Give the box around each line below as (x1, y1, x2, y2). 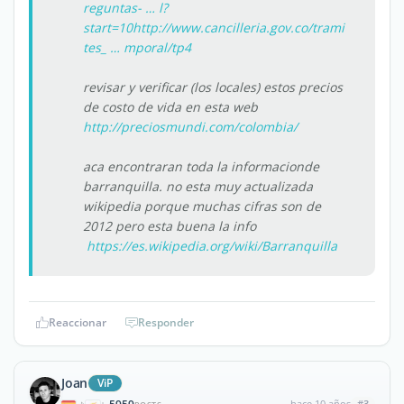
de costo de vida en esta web (83, 98, 258, 115)
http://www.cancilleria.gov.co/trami (133, 19, 344, 36)
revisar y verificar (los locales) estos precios (83, 78, 343, 96)
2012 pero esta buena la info (83, 217, 267, 234)
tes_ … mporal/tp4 (83, 39, 191, 56)
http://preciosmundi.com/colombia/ (83, 118, 298, 135)
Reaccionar (49, 315, 106, 330)
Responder (138, 315, 194, 330)
